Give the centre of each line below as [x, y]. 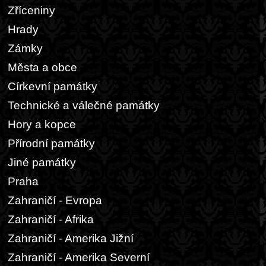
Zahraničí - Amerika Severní [79, 257]
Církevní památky [53, 86]
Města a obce [42, 67]
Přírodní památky [51, 143]
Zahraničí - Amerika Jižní [71, 238]
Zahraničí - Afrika [51, 219]
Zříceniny [31, 10]
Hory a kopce [42, 124]
